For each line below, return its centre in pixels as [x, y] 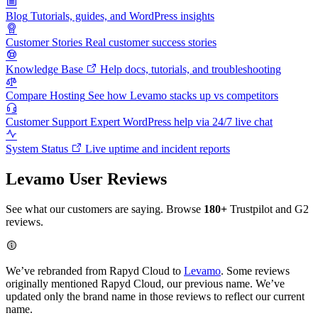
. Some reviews [255, 270]
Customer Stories [44, 42]
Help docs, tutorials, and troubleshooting [191, 69]
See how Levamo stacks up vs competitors [183, 95]
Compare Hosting [45, 95]
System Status [38, 148]
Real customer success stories [151, 42]
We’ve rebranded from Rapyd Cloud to [95, 270]
